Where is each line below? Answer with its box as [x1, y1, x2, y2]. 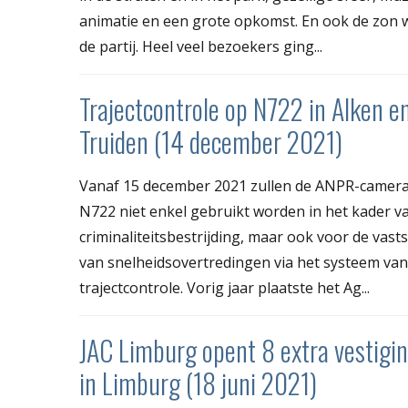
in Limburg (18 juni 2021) [79, 362, 317, 404]
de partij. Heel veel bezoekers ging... [79, 36, 322, 57]
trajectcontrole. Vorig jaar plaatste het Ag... [79, 278, 370, 299]
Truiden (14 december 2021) [79, 121, 342, 163]
